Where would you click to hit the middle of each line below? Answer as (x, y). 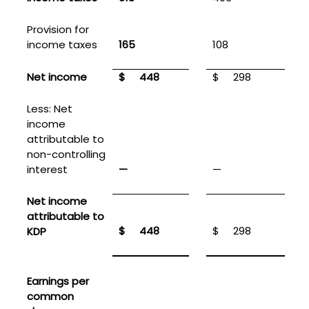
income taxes (62, 44)
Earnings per (58, 281)
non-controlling (66, 154)
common (50, 296)
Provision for (58, 29)
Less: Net (49, 108)
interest (47, 169)
